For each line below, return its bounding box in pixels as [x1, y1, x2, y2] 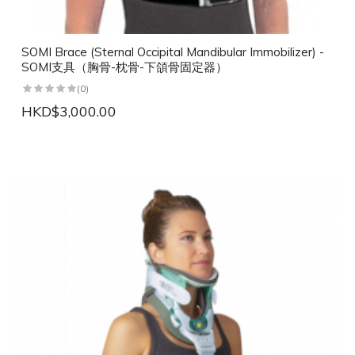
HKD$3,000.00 [21, 102, 116, 121]
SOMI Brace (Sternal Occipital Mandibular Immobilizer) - [21, 44, 324, 60]
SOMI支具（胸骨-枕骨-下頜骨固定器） [21, 59, 227, 75]
